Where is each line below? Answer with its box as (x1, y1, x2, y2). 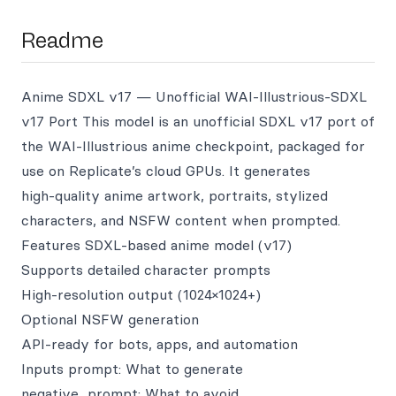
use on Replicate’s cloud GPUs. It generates (21, 162, 310, 179)
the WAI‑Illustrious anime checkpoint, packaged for (21, 137, 365, 155)
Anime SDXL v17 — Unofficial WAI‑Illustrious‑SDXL (21, 88, 367, 105)
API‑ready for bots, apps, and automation (21, 335, 298, 353)
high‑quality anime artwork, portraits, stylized (21, 187, 328, 204)
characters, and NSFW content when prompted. (21, 211, 340, 229)
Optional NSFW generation (21, 310, 199, 328)
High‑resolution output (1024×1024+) (21, 286, 261, 303)
